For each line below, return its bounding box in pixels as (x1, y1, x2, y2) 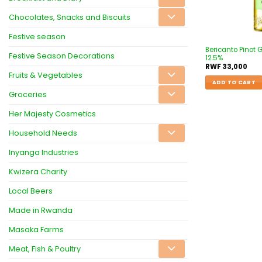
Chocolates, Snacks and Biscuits (9, 12, 130, 22)
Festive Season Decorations (9, 50, 115, 61)
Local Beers (9, 185, 53, 196)
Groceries (9, 89, 47, 99)
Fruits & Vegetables (9, 70, 82, 80)
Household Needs (9, 127, 77, 138)
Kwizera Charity (9, 166, 67, 177)
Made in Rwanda (9, 205, 73, 215)
